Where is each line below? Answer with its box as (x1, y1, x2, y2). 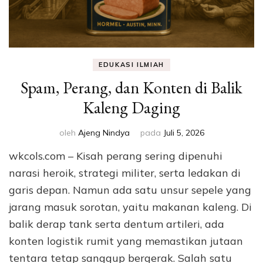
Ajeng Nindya (77, 127, 130, 138)
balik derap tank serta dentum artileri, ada (9, 217, 224, 231)
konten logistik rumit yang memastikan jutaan (9, 234, 243, 248)
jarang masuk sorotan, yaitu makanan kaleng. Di (9, 200, 252, 214)
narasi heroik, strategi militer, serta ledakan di (9, 166, 241, 180)
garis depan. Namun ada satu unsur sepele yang (9, 183, 251, 197)
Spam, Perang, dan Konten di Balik (21, 77, 242, 98)
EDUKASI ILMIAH (98, 60, 165, 69)
